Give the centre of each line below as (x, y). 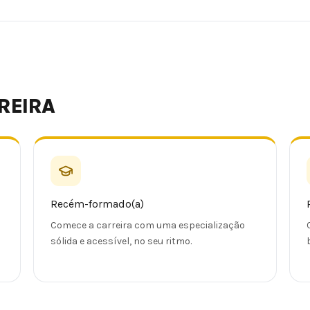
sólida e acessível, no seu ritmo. (121, 241)
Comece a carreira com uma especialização (148, 226)
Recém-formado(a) (97, 204)
